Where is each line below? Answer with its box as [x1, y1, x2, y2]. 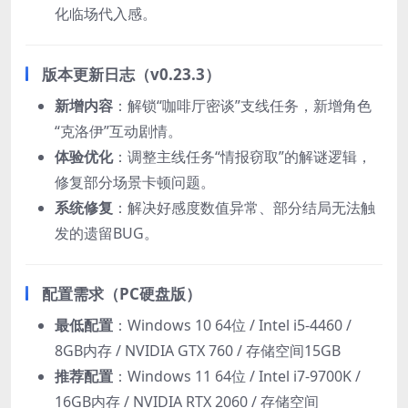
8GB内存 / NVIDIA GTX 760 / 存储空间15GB [55, 340, 341, 361]
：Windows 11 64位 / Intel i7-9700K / [113, 365, 361, 386]
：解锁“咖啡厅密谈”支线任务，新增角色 [113, 95, 372, 116]
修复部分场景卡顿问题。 [55, 171, 215, 192]
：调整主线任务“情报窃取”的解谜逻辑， [113, 146, 372, 167]
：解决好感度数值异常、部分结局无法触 [113, 197, 375, 218]
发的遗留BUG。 [55, 222, 158, 243]
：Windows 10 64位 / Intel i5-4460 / [113, 314, 352, 335]
